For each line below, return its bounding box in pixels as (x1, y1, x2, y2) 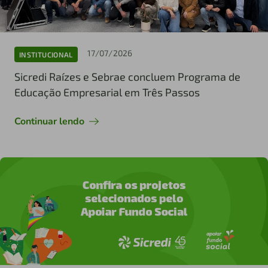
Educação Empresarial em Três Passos (14, 86, 200, 99)
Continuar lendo (14, 115, 84, 129)
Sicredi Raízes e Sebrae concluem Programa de (14, 70, 240, 84)
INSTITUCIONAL (19, 50, 73, 59)
